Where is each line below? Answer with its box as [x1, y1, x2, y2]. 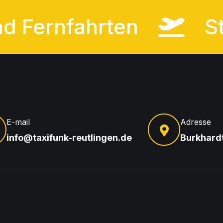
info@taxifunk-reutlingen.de [6, 132, 132, 143]
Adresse [180, 117, 211, 127]
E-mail [6, 117, 30, 127]
